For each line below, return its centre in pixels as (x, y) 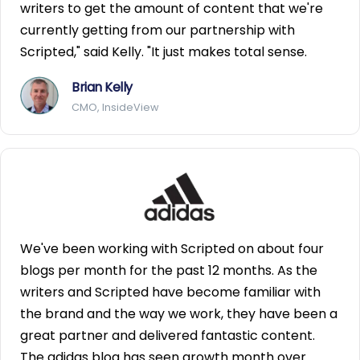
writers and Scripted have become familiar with (170, 292)
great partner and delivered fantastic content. (168, 335)
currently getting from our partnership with (157, 31)
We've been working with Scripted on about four (172, 248)
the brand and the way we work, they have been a (179, 313)
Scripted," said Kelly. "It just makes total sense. (164, 52)
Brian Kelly (102, 88)
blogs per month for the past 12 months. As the (169, 270)
